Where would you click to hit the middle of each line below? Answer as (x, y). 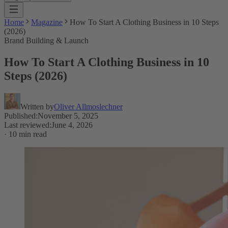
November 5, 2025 (68, 116)
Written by (37, 106)
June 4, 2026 (72, 125)
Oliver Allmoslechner (88, 106)
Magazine (47, 22)
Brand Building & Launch (46, 40)
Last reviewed (27, 125)
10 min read (28, 134)
